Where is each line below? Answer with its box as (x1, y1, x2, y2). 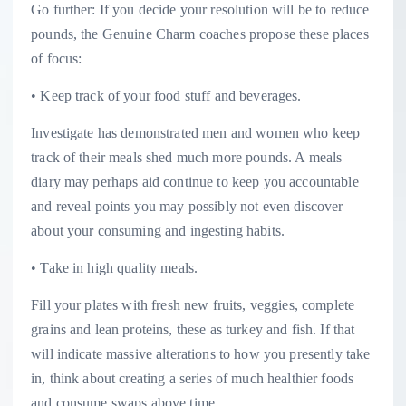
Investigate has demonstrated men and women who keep (31, 124, 361, 140)
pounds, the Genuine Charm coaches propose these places (31, 25, 369, 42)
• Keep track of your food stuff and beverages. (31, 87, 302, 103)
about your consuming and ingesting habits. (31, 222, 285, 238)
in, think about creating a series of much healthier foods (31, 370, 354, 386)
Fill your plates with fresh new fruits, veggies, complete (31, 296, 355, 313)
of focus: (31, 50, 82, 66)
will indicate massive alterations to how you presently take (31, 345, 371, 362)
